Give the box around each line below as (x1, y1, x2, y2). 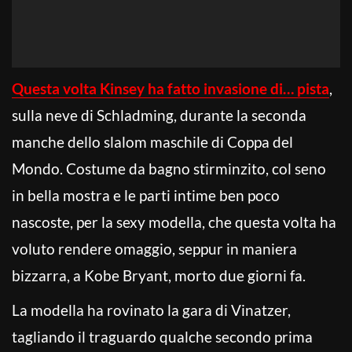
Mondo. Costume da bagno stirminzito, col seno (12, 159, 326, 178)
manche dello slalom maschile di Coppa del (12, 132, 293, 151)
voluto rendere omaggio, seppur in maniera (12, 239, 297, 258)
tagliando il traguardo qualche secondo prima (12, 327, 313, 346)
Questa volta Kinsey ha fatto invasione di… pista (12, 79, 329, 97)
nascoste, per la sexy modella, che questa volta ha (12, 212, 336, 231)
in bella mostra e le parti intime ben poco (12, 185, 280, 204)
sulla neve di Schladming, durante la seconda (12, 105, 306, 124)
